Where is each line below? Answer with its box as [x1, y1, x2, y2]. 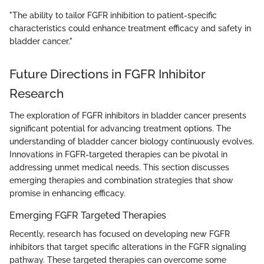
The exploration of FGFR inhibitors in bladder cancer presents [9, 111, 246, 121]
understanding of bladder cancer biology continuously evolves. [9, 137, 254, 147]
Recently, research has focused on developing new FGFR [9, 229, 230, 239]
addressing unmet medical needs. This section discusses [9, 163, 229, 173]
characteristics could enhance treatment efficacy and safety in [9, 23, 251, 33]
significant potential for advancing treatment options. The [9, 124, 231, 134]
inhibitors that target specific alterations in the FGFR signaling [9, 242, 246, 252]
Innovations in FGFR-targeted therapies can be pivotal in [9, 150, 227, 160]
